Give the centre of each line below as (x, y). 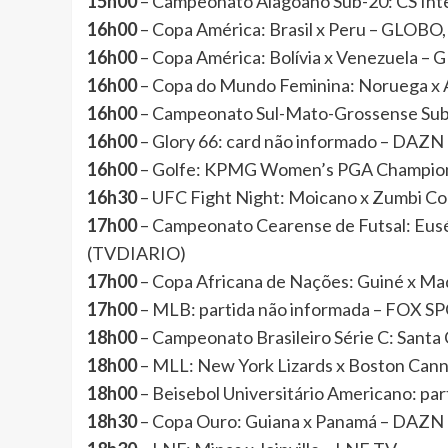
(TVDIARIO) (136, 252)
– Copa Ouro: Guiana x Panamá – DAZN (292, 420)
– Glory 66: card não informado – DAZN (292, 140)
